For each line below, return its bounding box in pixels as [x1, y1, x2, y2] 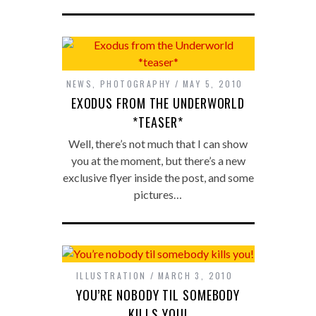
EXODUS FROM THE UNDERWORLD [71, 93, 245, 112]
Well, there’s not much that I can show [68, 136, 248, 150]
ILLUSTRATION [75, 269, 147, 281]
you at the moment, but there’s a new [71, 153, 245, 167]
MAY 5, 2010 [182, 77, 243, 90]
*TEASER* [133, 112, 183, 131]
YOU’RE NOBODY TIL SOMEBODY [75, 285, 241, 304]
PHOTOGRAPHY [100, 77, 171, 90]
